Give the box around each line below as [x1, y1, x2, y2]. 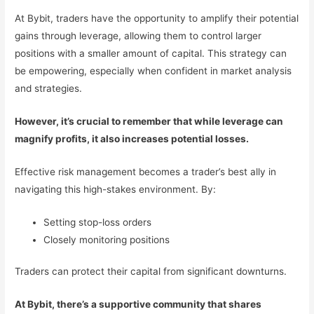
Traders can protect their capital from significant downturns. [15, 266, 287, 278]
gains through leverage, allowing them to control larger [15, 30, 262, 42]
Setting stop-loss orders [43, 216, 152, 228]
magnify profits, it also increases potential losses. [15, 132, 250, 144]
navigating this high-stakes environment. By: [15, 183, 217, 195]
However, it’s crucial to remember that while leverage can [15, 115, 284, 127]
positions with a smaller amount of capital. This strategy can [15, 48, 287, 60]
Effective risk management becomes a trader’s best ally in [15, 165, 277, 177]
